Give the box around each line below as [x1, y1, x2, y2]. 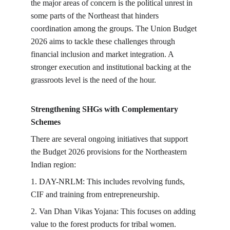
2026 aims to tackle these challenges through [31, 37, 177, 46]
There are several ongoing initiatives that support [31, 135, 190, 143]
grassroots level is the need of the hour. [31, 75, 156, 84]
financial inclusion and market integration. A [31, 50, 176, 59]
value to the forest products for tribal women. [31, 220, 176, 228]
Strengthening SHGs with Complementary [31, 105, 180, 113]
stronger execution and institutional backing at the [31, 63, 193, 71]
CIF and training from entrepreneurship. [31, 190, 160, 199]
